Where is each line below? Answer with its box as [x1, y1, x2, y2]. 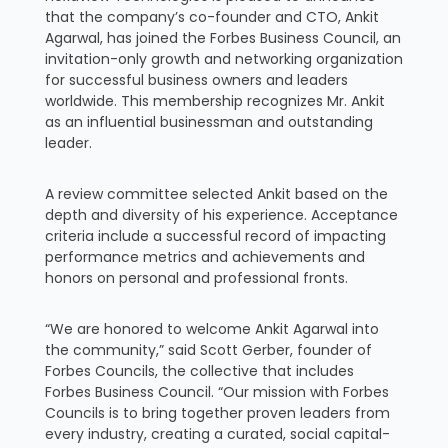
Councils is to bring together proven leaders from [44, 402, 390, 423]
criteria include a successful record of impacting [44, 225, 386, 246]
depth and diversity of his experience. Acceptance [44, 204, 398, 225]
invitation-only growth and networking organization [44, 48, 403, 69]
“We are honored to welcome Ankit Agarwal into [44, 318, 379, 339]
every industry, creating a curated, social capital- [44, 423, 390, 444]
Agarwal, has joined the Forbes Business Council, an [44, 27, 401, 48]
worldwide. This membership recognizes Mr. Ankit [44, 90, 385, 111]
